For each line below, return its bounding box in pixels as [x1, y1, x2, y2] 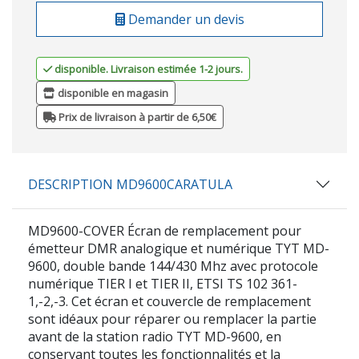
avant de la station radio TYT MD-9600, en [28, 327, 281, 345]
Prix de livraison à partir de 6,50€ [56, 109, 216, 124]
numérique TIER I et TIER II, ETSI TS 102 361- [28, 274, 297, 292]
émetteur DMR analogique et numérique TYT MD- [28, 239, 329, 257]
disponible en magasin [55, 85, 168, 100]
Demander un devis [124, 10, 244, 28]
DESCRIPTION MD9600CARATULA [28, 175, 232, 193]
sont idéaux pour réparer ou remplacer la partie [28, 309, 317, 328]
